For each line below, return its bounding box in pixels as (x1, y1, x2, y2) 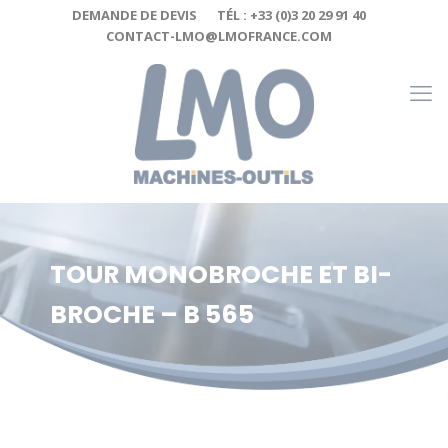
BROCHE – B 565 (50, 297, 254, 332)
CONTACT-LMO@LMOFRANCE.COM (106, 27, 332, 45)
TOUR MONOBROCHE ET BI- (50, 257, 392, 292)
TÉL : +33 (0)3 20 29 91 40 (217, 6, 366, 24)
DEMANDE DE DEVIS (72, 6, 197, 24)
